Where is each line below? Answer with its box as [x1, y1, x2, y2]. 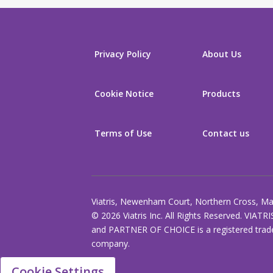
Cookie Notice [94, 88, 154, 99]
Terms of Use [94, 127, 152, 139]
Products [202, 88, 240, 99]
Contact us [202, 127, 249, 139]
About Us [202, 48, 241, 60]
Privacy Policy [94, 48, 151, 60]
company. [91, 238, 130, 249]
